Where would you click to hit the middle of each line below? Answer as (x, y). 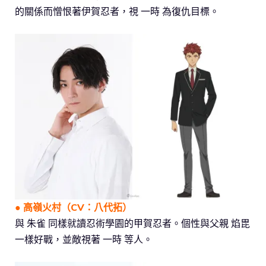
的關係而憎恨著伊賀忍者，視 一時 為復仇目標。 (117, 12)
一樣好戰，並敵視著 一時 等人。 (84, 240)
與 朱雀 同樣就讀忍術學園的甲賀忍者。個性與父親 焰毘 (132, 224)
